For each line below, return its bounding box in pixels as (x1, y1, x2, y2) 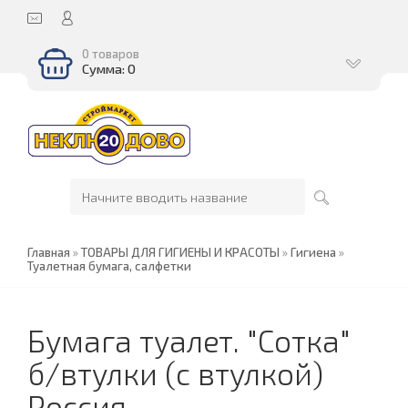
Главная (27, 245, 70, 260)
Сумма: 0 (82, 60, 136, 76)
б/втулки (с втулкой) (27, 355, 323, 392)
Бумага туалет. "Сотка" (27, 322, 351, 359)
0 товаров (82, 46, 139, 61)
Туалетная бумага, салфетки (27, 259, 191, 273)
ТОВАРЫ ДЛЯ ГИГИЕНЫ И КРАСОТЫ (81, 245, 280, 260)
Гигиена (291, 245, 336, 260)
